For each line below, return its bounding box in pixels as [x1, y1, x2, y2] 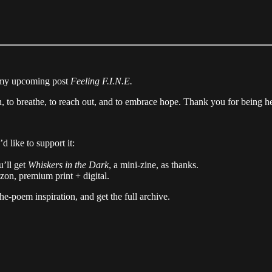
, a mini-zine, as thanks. [109, 159, 199, 170]
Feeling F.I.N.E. [70, 75, 132, 86]
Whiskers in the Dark [28, 159, 109, 170]
